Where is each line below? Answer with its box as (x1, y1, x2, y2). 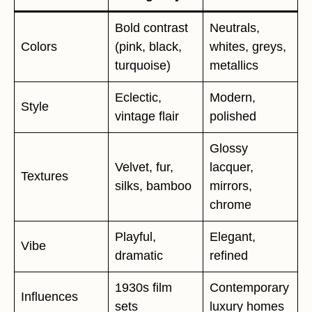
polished (210, 109, 256, 124)
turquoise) (115, 58, 171, 73)
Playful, (115, 230, 156, 244)
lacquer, (210, 160, 253, 175)
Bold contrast (115, 21, 188, 36)
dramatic (115, 249, 163, 263)
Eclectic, (115, 91, 162, 105)
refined (210, 249, 248, 263)
